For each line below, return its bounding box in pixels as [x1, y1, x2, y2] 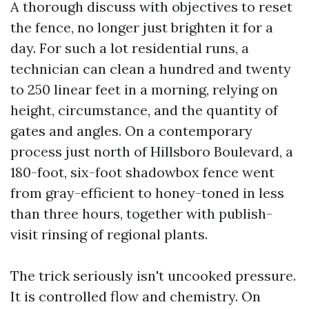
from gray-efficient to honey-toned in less [10, 184, 284, 201]
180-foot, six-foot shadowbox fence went [10, 163, 275, 181]
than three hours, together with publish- [10, 205, 272, 222]
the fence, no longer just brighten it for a [10, 19, 273, 36]
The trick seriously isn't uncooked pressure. [10, 267, 296, 284]
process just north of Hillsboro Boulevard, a [10, 143, 293, 160]
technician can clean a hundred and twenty [10, 60, 291, 77]
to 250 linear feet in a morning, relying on [10, 81, 278, 98]
